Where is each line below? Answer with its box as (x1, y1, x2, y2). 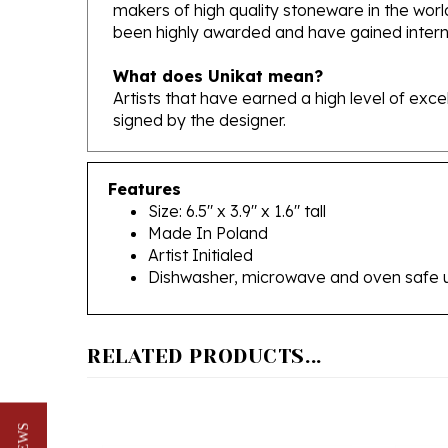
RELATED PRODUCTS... (87, 316, 322, 339)
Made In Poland (148, 194, 268, 214)
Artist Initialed (148, 216, 253, 236)
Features (108, 150, 181, 170)
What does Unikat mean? (113, 37, 323, 57)
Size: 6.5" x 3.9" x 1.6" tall (148, 172, 326, 192)
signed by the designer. (113, 81, 286, 101)
